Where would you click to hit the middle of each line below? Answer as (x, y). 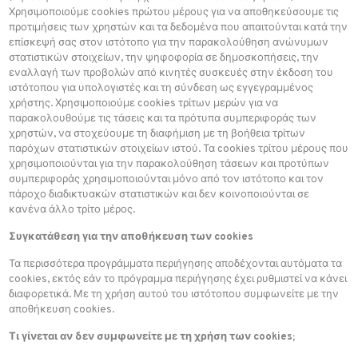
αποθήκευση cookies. (62, 310)
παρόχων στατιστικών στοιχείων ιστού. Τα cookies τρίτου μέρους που (179, 149)
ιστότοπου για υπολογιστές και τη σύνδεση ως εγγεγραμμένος (161, 89)
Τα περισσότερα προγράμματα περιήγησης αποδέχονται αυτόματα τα (176, 265)
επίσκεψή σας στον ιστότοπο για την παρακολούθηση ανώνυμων (169, 43)
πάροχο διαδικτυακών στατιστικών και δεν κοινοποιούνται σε (159, 195)
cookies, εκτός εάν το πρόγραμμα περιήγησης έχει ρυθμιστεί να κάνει (178, 280)
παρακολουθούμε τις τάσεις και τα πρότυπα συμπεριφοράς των (163, 119)
